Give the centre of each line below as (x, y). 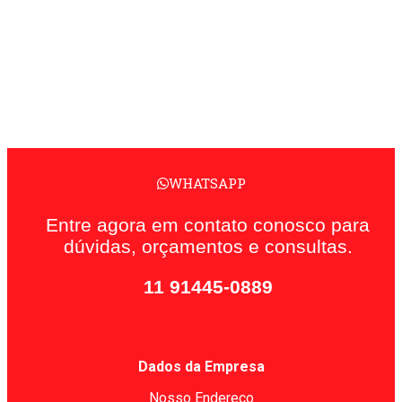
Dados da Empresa (201, 367)
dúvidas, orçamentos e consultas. (208, 247)
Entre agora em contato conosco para (208, 225)
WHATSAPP (207, 184)
